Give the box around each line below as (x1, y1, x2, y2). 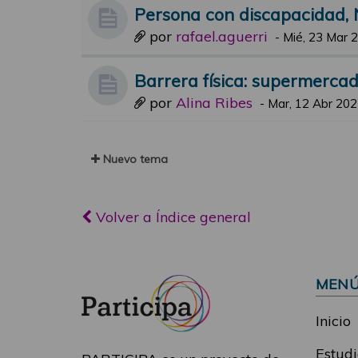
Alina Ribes (176, 93, 253, 112)
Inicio (315, 312, 351, 330)
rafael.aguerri (176, 27, 268, 46)
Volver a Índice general (92, 208, 251, 226)
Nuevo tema (100, 152, 168, 166)
